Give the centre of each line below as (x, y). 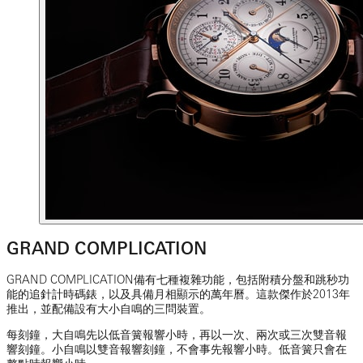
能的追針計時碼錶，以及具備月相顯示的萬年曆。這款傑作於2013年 (178, 294)
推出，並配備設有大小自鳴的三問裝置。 (109, 308)
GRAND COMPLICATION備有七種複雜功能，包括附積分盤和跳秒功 (178, 279)
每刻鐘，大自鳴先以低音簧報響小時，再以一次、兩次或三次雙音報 (177, 334)
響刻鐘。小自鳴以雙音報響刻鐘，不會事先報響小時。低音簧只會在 (177, 349)
